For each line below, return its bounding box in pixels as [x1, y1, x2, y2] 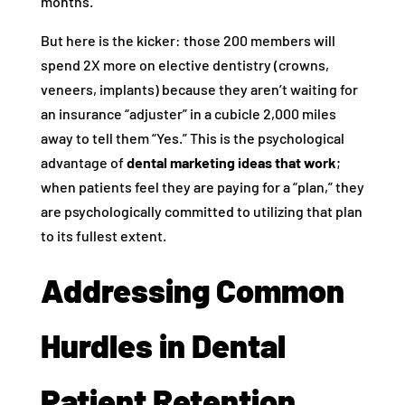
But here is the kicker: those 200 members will [40, 32, 335, 50]
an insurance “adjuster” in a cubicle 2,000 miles [40, 105, 336, 123]
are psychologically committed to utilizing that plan [40, 202, 363, 221]
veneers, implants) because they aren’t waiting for [40, 80, 358, 99]
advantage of [40, 154, 127, 172]
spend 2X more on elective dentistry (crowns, [40, 56, 329, 74]
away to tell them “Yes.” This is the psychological [40, 129, 344, 147]
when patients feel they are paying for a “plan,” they [40, 178, 364, 196]
